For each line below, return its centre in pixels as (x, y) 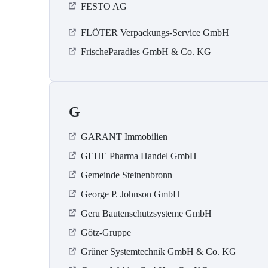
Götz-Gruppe (106, 233)
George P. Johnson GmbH (130, 194)
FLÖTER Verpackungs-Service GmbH (155, 33)
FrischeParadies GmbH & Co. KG (146, 52)
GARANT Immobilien (124, 137)
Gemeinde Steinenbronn (127, 175)
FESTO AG (104, 7)
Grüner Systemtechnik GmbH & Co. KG (159, 252)
